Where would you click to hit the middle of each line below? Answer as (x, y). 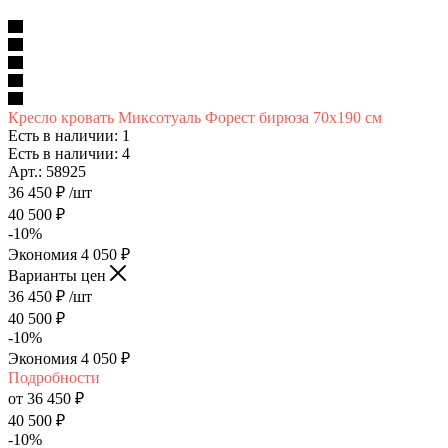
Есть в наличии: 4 (69, 153)
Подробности (54, 377)
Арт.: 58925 (47, 171)
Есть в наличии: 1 (69, 135)
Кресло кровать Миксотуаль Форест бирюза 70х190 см (195, 117)
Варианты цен (59, 275)
